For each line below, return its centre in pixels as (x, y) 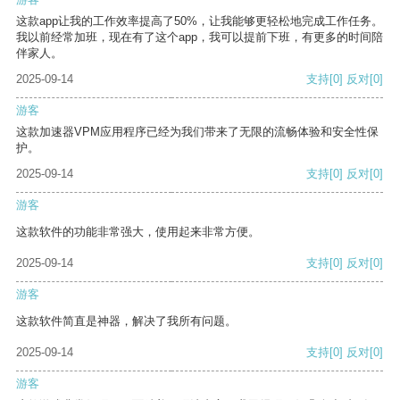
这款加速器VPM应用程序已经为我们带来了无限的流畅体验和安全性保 (197, 132)
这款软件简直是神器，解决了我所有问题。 (126, 321)
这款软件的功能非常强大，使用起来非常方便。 (138, 232)
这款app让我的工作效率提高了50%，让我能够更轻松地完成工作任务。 (200, 21)
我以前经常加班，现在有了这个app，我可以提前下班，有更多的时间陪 (200, 37)
